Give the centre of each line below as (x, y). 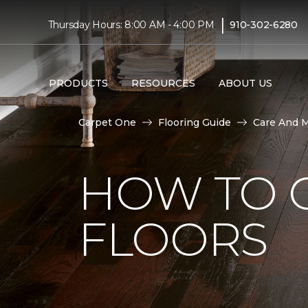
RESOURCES (163, 83)
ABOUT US (245, 83)
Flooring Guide (195, 122)
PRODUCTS (78, 83)
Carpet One (107, 122)
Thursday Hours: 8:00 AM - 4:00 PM (131, 24)
